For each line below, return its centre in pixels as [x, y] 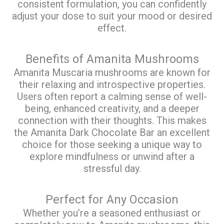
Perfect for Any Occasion [112, 199]
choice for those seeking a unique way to [112, 144]
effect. [112, 28]
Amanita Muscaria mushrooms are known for [112, 72]
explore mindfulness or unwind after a [112, 156]
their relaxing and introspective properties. [112, 84]
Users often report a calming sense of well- [112, 96]
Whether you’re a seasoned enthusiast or [112, 213]
